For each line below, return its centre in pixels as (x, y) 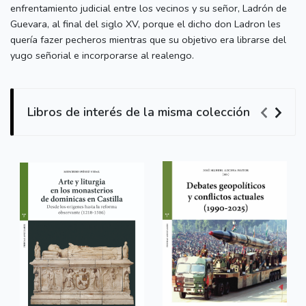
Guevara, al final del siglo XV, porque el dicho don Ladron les (145, 24)
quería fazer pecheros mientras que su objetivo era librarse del (148, 40)
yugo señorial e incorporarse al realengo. (102, 56)
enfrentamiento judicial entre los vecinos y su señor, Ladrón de (149, 9)
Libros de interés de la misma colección (139, 112)
